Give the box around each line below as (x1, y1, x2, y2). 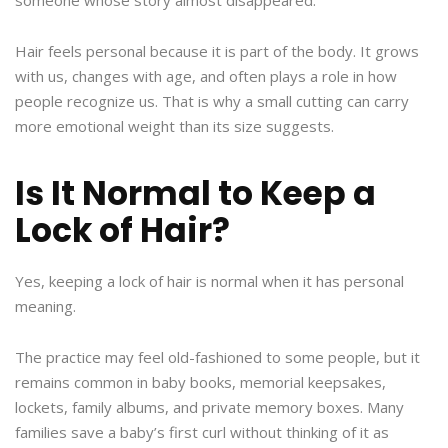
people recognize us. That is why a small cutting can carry (15, 91, 409, 112)
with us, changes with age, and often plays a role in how (15, 66, 397, 87)
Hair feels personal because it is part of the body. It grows (15, 41, 419, 62)
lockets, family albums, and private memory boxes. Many (15, 397, 404, 418)
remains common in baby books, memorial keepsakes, (15, 372, 386, 393)
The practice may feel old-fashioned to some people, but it (15, 347, 420, 368)
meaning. (15, 296, 76, 317)
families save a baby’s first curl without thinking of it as (15, 422, 389, 443)
